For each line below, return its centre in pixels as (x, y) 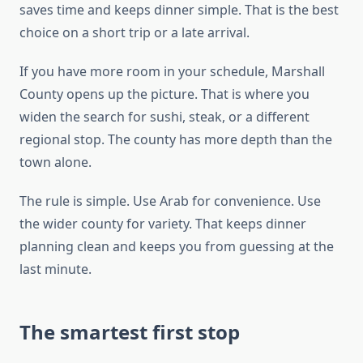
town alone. (56, 162)
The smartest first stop (130, 332)
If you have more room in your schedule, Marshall (172, 72)
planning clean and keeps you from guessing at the (177, 247)
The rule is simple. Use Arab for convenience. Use (170, 201)
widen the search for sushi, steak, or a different (164, 117)
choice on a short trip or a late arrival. (135, 33)
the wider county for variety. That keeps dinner (163, 224)
